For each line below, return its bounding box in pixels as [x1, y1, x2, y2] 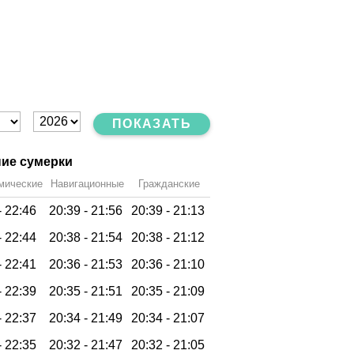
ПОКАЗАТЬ [111, 116, 191, 130]
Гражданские [138, 177, 200, 190]
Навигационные [50, 177, 124, 190]
